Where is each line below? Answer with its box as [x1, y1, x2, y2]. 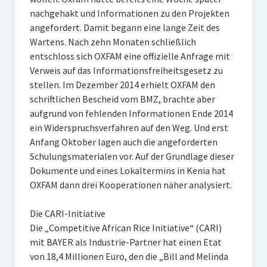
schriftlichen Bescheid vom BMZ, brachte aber [29, 93, 215, 105]
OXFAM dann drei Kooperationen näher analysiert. [29, 179, 232, 191]
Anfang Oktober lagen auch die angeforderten [29, 136, 218, 148]
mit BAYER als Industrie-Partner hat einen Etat [29, 236, 222, 248]
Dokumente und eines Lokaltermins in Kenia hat [29, 164, 226, 176]
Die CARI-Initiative [29, 207, 105, 219]
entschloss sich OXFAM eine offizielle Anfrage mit [29, 50, 230, 62]
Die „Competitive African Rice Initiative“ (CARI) [29, 222, 222, 234]
